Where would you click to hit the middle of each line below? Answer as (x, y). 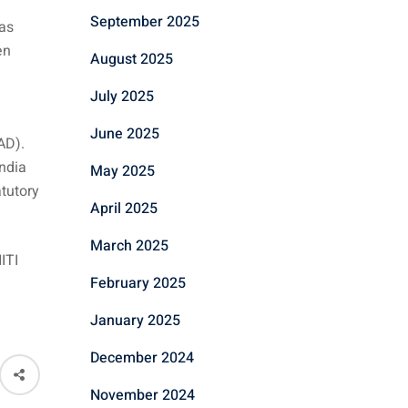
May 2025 (122, 171)
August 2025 (131, 59)
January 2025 (135, 320)
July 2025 (122, 96)
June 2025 (124, 133)
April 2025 (123, 208)
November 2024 (142, 395)
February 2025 (138, 283)
